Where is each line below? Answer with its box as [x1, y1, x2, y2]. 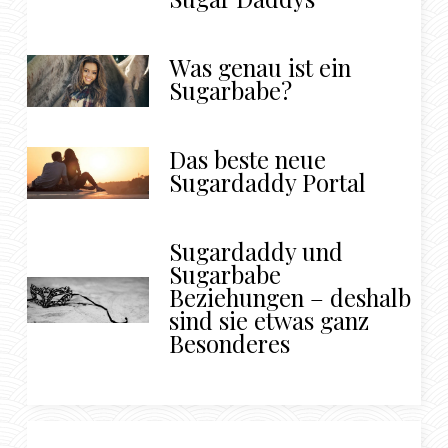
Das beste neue [169, 143, 327, 176]
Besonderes [169, 327, 291, 360]
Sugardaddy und [169, 235, 344, 268]
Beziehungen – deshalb [169, 281, 412, 314]
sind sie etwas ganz [169, 304, 370, 337]
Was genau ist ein [169, 51, 352, 84]
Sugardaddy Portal [169, 166, 367, 199]
